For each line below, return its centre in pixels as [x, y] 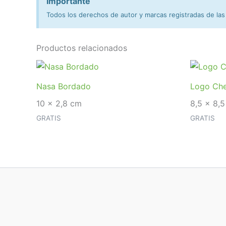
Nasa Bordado [64, 86]
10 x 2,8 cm [59, 103]
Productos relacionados [82, 48]
